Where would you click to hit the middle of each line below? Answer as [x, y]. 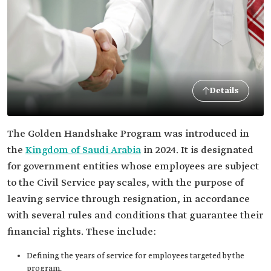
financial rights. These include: [82, 232]
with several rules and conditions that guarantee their [135, 216]
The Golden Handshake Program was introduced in [128, 134]
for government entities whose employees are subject [133, 167]
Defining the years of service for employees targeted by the [135, 256]
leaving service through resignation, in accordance [129, 199]
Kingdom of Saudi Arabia [83, 150]
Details [224, 91]
